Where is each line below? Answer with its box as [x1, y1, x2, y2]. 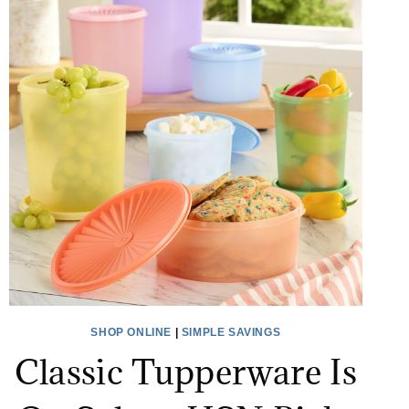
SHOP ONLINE [90, 326, 173, 340]
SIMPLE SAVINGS [181, 326, 281, 340]
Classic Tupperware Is [14, 350, 358, 394]
